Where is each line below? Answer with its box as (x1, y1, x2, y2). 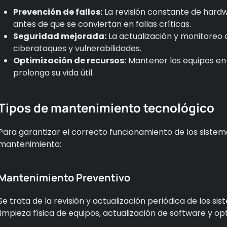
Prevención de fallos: (13, 6, 102, 18)
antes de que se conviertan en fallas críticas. (13, 18, 191, 30)
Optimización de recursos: (13, 54, 126, 66)
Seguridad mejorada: (13, 30, 106, 42)
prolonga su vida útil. (13, 66, 94, 79)
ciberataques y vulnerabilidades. (13, 42, 141, 54)
